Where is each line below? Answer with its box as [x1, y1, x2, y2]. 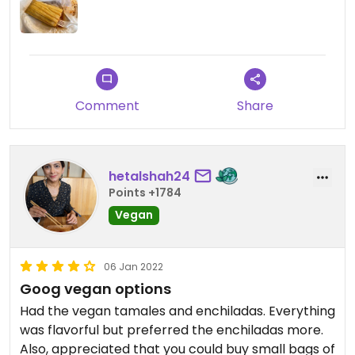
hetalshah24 [109, 167, 190, 186]
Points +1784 [109, 185, 181, 201]
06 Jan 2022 [104, 259, 163, 273]
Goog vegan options [20, 278, 171, 299]
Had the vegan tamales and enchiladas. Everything [20, 301, 335, 320]
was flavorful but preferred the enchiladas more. [20, 320, 323, 339]
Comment [74, 96, 139, 115]
